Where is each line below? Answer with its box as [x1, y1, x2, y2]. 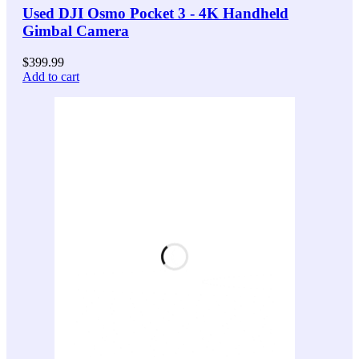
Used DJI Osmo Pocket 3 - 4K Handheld [22, 4, 288, 22]
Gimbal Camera [22, 22, 129, 39]
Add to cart [22, 69, 79, 83]
